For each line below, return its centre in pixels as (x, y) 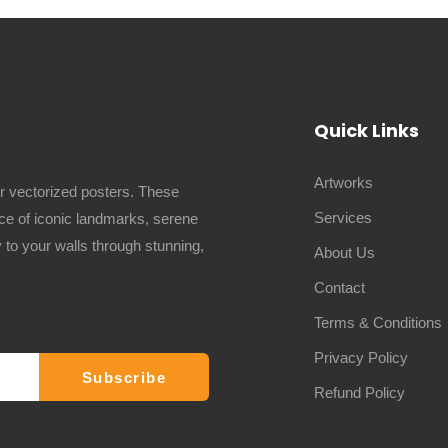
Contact (339, 288)
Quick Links (366, 131)
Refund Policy (359, 393)
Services (343, 218)
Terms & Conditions (378, 323)
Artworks (343, 183)
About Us (344, 253)
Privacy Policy (361, 358)
